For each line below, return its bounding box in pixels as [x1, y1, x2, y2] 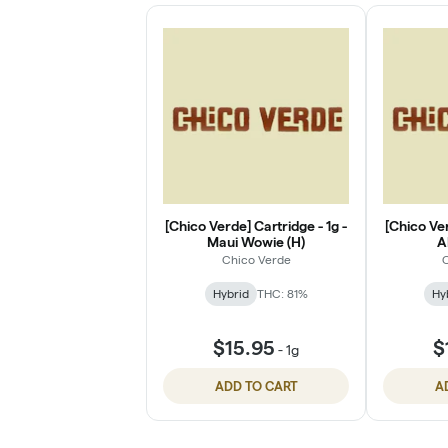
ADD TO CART [214, 378, 298, 393]
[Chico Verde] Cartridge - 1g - [165, 217, 347, 234]
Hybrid [212, 286, 249, 300]
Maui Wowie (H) [207, 233, 305, 250]
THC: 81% [256, 286, 308, 300]
